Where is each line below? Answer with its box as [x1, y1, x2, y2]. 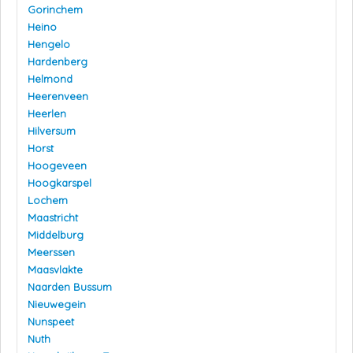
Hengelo [28, 38, 70, 51]
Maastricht [28, 211, 78, 225]
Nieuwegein [28, 298, 86, 311]
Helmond [28, 72, 72, 86]
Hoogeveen [28, 159, 87, 173]
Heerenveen [28, 90, 88, 103]
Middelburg [28, 229, 84, 242]
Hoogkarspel [28, 176, 91, 190]
